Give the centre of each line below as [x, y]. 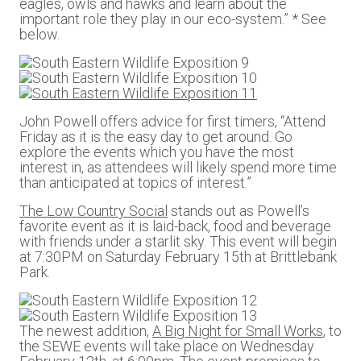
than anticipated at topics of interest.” [135, 183]
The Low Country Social [93, 211]
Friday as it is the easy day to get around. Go [156, 137]
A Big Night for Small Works [238, 331]
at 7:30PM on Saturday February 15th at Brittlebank [178, 257]
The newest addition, [86, 331]
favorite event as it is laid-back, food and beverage [175, 226]
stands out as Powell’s [239, 211]
